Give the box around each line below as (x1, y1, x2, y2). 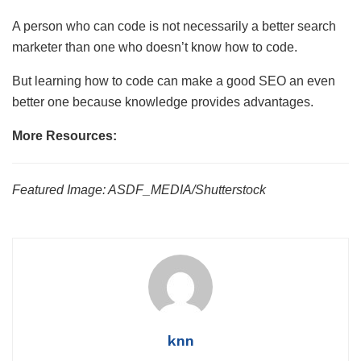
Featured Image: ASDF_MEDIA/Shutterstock (12, 183, 266, 197)
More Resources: (12, 129, 117, 143)
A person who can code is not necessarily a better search (12, 19, 336, 34)
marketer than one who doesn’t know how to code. (12, 40, 297, 55)
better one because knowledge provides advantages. (12, 95, 313, 110)
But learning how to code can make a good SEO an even (12, 74, 335, 89)
